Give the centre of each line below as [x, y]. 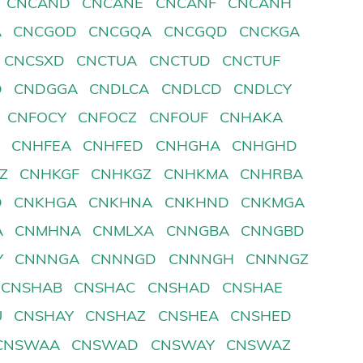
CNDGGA [46, 88]
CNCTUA [107, 60]
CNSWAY [182, 344]
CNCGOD [45, 32]
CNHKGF [50, 173]
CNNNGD [124, 259]
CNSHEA [188, 316]
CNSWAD [105, 344]
